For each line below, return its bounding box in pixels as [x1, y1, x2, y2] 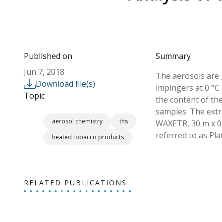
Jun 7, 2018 [24, 66, 64, 77]
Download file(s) [36, 78, 95, 89]
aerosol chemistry [52, 117, 103, 125]
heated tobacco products [52, 133, 124, 141]
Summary [155, 51, 191, 61]
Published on [24, 51, 72, 61]
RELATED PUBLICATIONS [24, 178, 127, 187]
